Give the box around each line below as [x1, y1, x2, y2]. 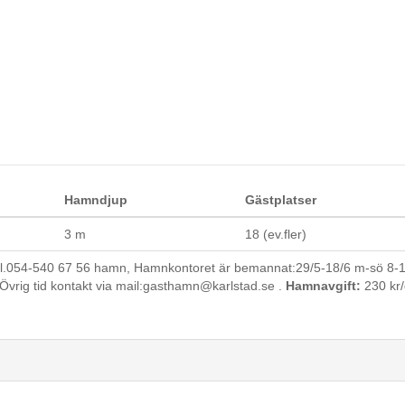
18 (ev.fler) [245, 227, 306, 241]
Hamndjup [64, 193, 127, 207]
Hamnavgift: [286, 278, 361, 293]
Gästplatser [245, 193, 316, 207]
